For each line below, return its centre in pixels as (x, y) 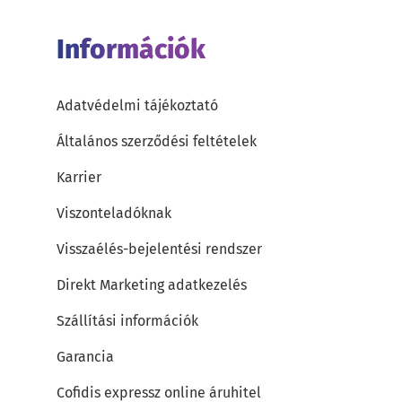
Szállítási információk (127, 320)
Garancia (85, 356)
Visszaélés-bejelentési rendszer (159, 249)
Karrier (79, 177)
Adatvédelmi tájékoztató (137, 105)
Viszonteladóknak (114, 213)
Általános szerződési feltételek (157, 141)
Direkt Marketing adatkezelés (152, 284)
